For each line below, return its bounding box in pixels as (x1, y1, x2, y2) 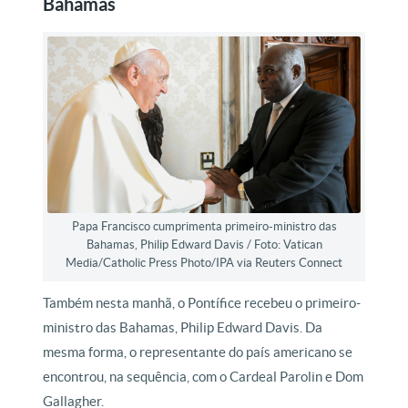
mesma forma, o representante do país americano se (43, 343, 353, 360)
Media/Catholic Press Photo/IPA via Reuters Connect (66, 255, 342, 270)
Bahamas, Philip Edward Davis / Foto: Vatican (86, 237, 322, 251)
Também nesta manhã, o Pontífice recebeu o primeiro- (43, 294, 362, 311)
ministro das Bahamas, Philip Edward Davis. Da (43, 319, 323, 335)
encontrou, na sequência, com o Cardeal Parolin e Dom (43, 368, 364, 384)
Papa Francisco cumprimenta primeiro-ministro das (71, 219, 337, 233)
